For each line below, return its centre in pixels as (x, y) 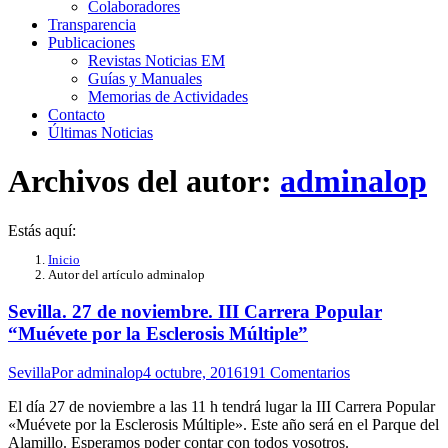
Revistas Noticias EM (156, 60)
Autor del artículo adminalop (126, 274)
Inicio (64, 259)
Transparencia (92, 24)
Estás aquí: (42, 230)
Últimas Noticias (100, 132)
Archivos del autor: (144, 181)
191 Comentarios (296, 373)
